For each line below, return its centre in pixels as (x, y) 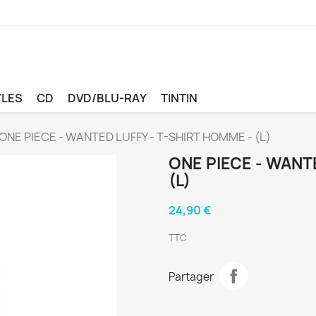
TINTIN (179, 98)
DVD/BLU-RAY (107, 98)
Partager (191, 277)
